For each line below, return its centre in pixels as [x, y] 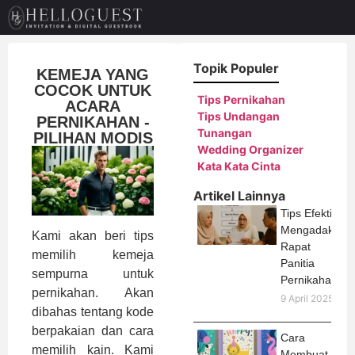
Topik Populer [236, 69]
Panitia [298, 263]
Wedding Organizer [250, 150]
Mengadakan [313, 230]
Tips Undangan [239, 116]
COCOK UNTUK [93, 91]
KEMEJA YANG [93, 75]
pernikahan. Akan [93, 293]
